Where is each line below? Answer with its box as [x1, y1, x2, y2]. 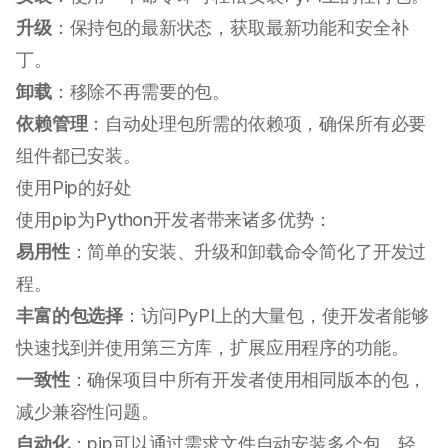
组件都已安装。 [16, 145, 141, 167]
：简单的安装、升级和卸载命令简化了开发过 [69, 241, 427, 263]
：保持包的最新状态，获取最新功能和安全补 [51, 17, 409, 39]
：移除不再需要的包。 [51, 81, 231, 103]
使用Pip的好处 [16, 177, 132, 199]
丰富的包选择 [16, 305, 124, 327]
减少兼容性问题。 [16, 401, 159, 423]
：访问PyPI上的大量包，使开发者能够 [123, 305, 430, 327]
